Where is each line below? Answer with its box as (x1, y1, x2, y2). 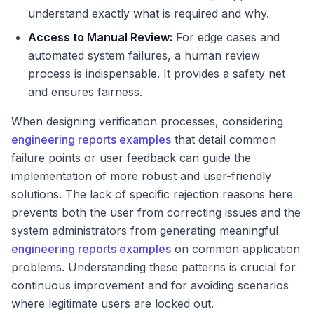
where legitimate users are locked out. (11, 296, 214, 311)
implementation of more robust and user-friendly (11, 169, 271, 184)
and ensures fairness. (28, 85, 142, 100)
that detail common (171, 132, 276, 147)
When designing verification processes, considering (11, 114, 283, 129)
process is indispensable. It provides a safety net (28, 67, 285, 81)
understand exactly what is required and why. (28, 6, 269, 21)
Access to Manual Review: (28, 30, 172, 45)
